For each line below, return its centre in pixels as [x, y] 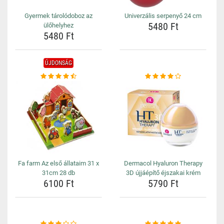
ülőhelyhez [58, 25]
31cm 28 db [58, 173]
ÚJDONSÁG [58, 63]
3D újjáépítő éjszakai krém [163, 173]
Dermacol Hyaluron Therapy [163, 163]
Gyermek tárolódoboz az [58, 16]
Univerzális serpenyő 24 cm [163, 16]
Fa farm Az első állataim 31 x [58, 163]
